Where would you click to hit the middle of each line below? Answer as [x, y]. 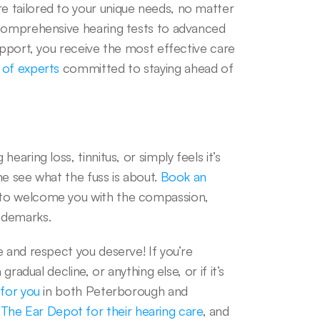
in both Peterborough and [114, 291]
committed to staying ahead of [146, 68]
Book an [184, 176]
